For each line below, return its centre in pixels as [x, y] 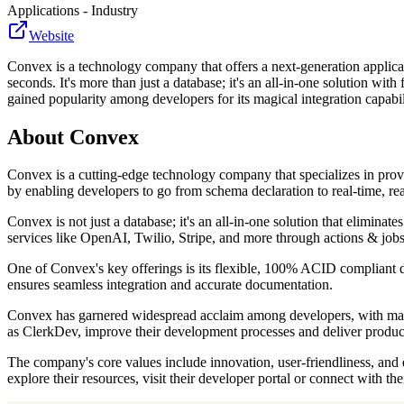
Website [51, 35]
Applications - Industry [73, 10]
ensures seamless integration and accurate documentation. [170, 285]
